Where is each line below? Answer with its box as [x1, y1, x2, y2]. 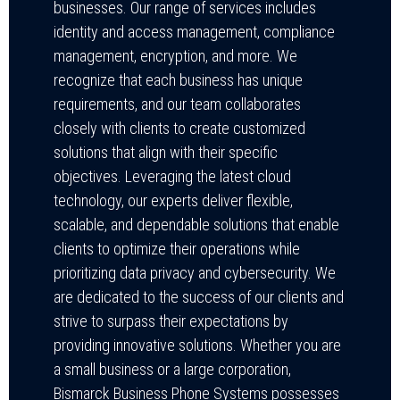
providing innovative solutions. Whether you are [54, 335, 341, 354]
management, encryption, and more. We [54, 46, 297, 65]
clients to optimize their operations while [54, 238, 300, 258]
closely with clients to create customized [54, 118, 305, 137]
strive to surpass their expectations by [54, 311, 288, 330]
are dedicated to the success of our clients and [54, 287, 344, 306]
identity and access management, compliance [54, 21, 335, 41]
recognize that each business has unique [54, 70, 303, 89]
